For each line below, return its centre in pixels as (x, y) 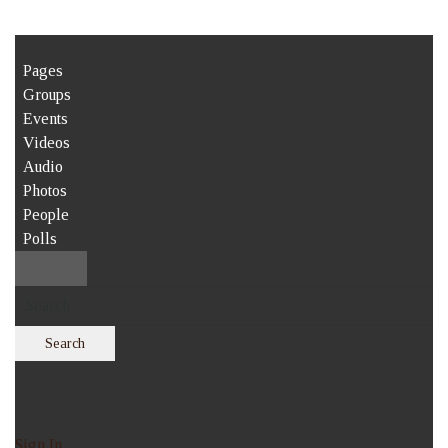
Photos (45, 190)
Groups (47, 94)
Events (45, 118)
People (46, 214)
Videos (46, 142)
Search (65, 343)
